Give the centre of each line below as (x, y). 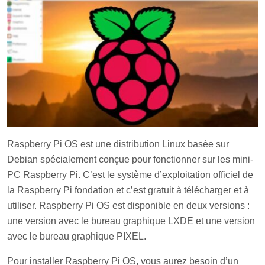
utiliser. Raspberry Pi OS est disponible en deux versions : (128, 206)
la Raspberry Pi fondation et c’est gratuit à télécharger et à (128, 190)
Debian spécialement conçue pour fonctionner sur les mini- (130, 160)
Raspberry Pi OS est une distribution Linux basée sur (118, 144)
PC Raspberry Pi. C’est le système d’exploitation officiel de (130, 175)
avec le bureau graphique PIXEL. (77, 237)
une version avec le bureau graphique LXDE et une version (131, 221)
